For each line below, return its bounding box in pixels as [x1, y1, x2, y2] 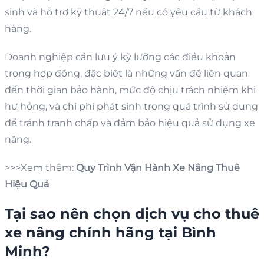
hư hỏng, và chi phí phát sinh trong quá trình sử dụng [5, 100, 258, 112]
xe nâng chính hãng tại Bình [5, 223, 216, 241]
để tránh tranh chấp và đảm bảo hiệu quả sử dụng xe [5, 117, 255, 128]
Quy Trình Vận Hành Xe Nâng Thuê [76, 161, 240, 173]
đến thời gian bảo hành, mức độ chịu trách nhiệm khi [5, 84, 256, 95]
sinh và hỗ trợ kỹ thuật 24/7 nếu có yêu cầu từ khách [5, 6, 252, 18]
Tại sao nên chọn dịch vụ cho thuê [5, 204, 259, 222]
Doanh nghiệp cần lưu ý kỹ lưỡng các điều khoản [5, 51, 236, 62]
